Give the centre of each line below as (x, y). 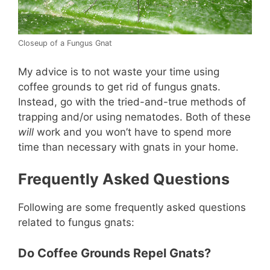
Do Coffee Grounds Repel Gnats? (115, 253)
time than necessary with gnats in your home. (128, 147)
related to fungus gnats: (76, 223)
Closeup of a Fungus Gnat (65, 43)
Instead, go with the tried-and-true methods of (132, 102)
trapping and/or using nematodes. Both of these (134, 117)
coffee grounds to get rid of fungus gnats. (119, 86)
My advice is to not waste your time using (119, 71)
